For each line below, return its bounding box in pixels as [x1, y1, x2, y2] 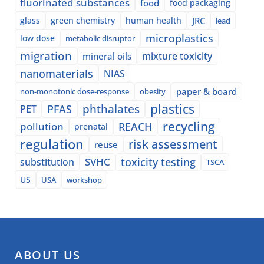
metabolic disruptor [65, 32, 135, 44]
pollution [20, 119, 64, 133]
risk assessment [128, 136, 217, 152]
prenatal [74, 120, 108, 132]
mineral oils [82, 49, 131, 62]
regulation [20, 134, 84, 153]
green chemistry [51, 14, 115, 26]
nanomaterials [20, 66, 93, 81]
